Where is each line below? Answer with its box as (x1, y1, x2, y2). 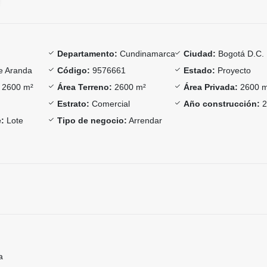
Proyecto (215, 66, 252, 76)
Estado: (184, 66, 216, 76)
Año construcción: (184, 99, 260, 109)
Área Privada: (184, 82, 238, 92)
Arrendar (126, 116, 162, 126)
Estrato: (57, 99, 89, 109)
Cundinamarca (117, 49, 175, 59)
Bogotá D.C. (216, 49, 265, 59)
